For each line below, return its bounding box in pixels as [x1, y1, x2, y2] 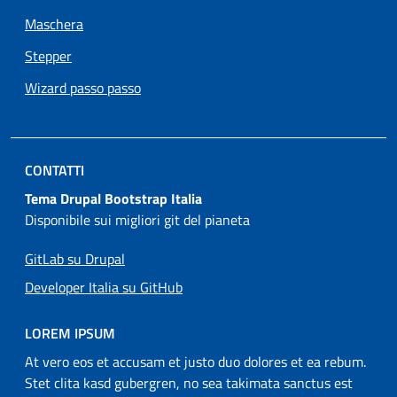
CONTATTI [25, 159, 84, 181]
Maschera [25, 12, 83, 35]
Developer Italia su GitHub [25, 276, 183, 298]
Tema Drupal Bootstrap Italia [25, 187, 202, 209]
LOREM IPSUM [25, 322, 115, 344]
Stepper [25, 44, 72, 66]
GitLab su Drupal [25, 247, 125, 269]
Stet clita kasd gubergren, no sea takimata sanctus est [25, 371, 353, 393]
